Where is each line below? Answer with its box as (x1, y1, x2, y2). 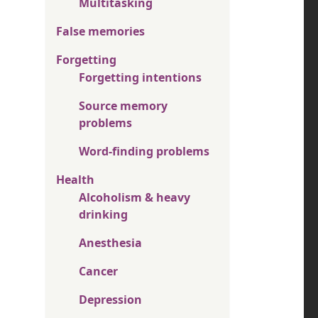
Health (56, 171, 94, 187)
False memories (56, 23, 145, 39)
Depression (79, 291, 142, 307)
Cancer (79, 263, 118, 279)
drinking (79, 206, 128, 222)
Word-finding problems (79, 143, 209, 159)
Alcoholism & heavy (79, 189, 190, 205)
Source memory (79, 97, 168, 114)
